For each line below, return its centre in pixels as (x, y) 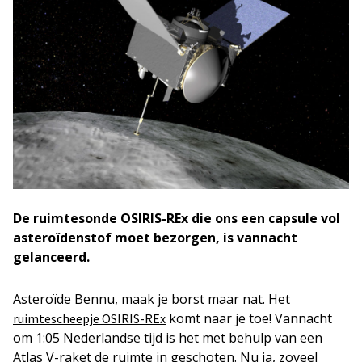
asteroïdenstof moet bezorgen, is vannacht (155, 238)
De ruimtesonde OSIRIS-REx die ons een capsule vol (177, 219)
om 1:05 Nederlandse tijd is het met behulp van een (168, 338)
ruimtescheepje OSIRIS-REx (89, 319)
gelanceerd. (51, 257)
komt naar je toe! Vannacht (249, 319)
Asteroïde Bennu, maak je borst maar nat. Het (152, 299)
